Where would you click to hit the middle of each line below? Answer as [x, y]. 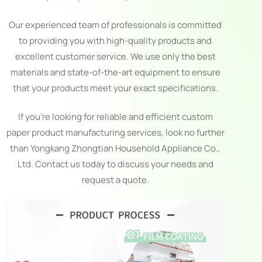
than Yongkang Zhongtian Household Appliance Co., [116, 148]
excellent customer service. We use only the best [115, 56]
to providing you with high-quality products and [116, 40]
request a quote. [115, 180]
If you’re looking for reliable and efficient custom [115, 117]
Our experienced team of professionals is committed [116, 25]
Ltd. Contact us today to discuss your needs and [115, 164]
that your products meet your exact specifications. [115, 88]
